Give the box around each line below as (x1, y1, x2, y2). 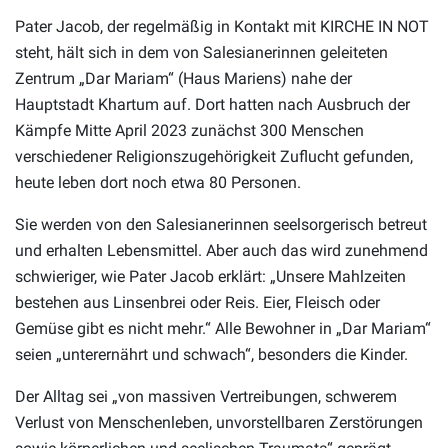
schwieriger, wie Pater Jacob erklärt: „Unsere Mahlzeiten (15, 267, 406, 287)
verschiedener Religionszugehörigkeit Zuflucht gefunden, (15, 147, 413, 167)
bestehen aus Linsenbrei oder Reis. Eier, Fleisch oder (15, 293, 380, 313)
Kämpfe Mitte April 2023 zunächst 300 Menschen (15, 121, 364, 141)
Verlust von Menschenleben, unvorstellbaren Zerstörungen (15, 413, 423, 433)
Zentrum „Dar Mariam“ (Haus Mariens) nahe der (15, 69, 352, 89)
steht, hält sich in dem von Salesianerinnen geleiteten (15, 43, 388, 63)
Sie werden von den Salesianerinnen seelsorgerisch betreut (15, 215, 427, 235)
